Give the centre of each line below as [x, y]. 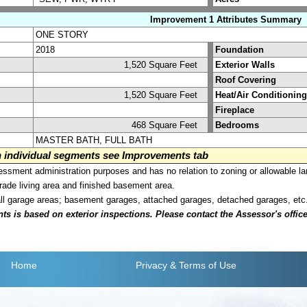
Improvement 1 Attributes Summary [226, 19]
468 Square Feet [169, 125]
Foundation [240, 49]
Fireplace [235, 110]
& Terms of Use [203, 266]
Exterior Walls [245, 64]
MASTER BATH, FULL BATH [94, 140]
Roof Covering [246, 79]
